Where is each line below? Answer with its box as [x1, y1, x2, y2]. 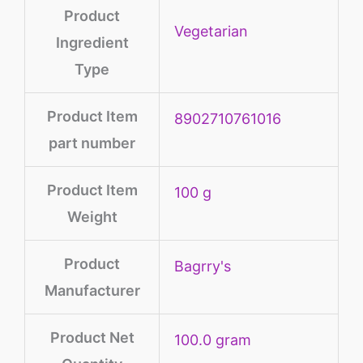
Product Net [49, 329, 135, 347]
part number [49, 135, 135, 152]
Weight [66, 208, 117, 226]
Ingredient [55, 34, 129, 52]
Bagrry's [174, 258, 231, 275]
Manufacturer [44, 282, 140, 300]
